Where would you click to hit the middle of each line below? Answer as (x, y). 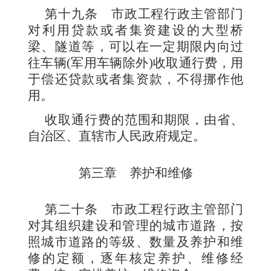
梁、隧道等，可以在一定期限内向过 (135, 46)
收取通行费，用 (198, 63)
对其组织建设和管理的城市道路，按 (135, 225)
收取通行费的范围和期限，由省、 (144, 119)
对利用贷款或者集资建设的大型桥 (135, 30)
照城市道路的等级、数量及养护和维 (135, 242)
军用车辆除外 (110, 63)
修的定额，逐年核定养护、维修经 (135, 258)
